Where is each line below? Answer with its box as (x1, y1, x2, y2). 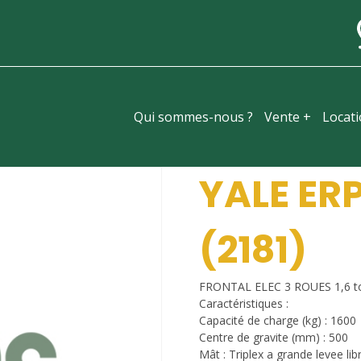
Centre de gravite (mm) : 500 (198, 330, 348, 345)
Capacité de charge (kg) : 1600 (198, 313, 356, 328)
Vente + (264, 108, 311, 126)
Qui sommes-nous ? (134, 108, 253, 126)
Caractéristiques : (198, 296, 288, 311)
